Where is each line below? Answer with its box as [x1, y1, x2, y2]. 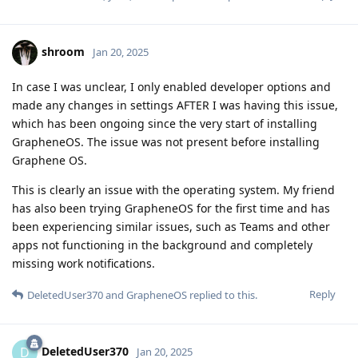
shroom [42, 43, 85, 59]
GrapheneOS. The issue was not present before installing [12, 134, 320, 150]
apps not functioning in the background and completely [12, 237, 312, 253]
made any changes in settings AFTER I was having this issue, [12, 97, 338, 113]
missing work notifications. [12, 256, 155, 272]
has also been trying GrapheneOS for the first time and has [12, 201, 330, 217]
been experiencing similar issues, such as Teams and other [12, 219, 330, 235]
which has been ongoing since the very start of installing [12, 116, 317, 132]
